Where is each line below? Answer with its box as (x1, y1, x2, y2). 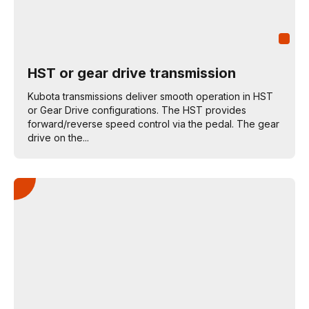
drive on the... (28, 132, 89, 143)
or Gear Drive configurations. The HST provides (28, 104, 246, 116)
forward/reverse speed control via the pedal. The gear (28, 118, 279, 130)
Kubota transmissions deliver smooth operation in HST (28, 90, 273, 102)
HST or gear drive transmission (28, 65, 236, 81)
